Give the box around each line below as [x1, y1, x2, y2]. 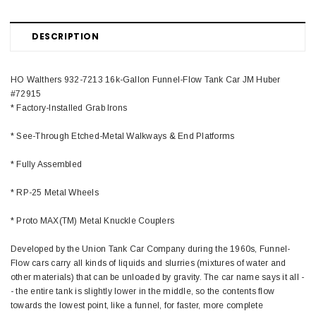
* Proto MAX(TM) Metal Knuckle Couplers [11, 215, 175, 226]
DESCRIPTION [32, 30, 99, 42]
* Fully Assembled [11, 159, 83, 169]
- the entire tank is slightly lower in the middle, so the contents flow [11, 286, 275, 296]
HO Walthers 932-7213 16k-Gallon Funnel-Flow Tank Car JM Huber [11, 74, 281, 85]
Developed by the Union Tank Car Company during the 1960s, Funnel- [11, 243, 291, 254]
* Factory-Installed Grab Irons [11, 102, 128, 113]
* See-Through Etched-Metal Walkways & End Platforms [11, 130, 235, 141]
